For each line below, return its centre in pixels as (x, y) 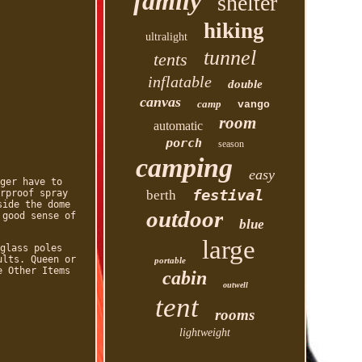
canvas (161, 102)
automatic (179, 126)
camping (184, 168)
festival (228, 195)
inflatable (179, 82)
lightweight (205, 333)
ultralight (167, 37)
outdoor (184, 219)
